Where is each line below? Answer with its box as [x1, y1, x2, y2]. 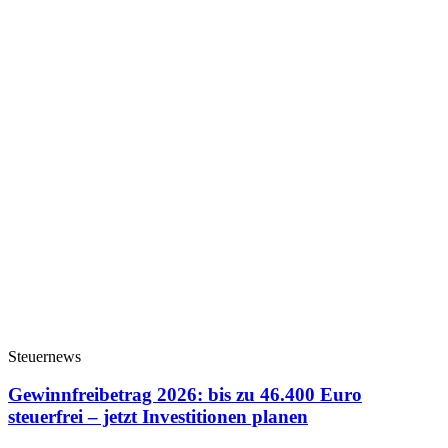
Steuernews [8, 347, 81, 365]
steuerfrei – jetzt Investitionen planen [8, 406, 308, 428]
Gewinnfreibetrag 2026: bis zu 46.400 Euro [8, 384, 362, 406]
